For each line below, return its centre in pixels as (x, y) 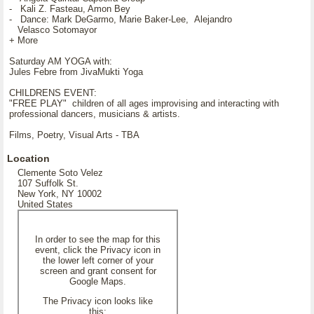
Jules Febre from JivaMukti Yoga (76, 72)
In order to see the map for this (98, 239)
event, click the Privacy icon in (98, 250)
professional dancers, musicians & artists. (95, 114)
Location (28, 158)
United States (45, 204)
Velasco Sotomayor (53, 30)
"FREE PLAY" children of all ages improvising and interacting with (144, 103)
